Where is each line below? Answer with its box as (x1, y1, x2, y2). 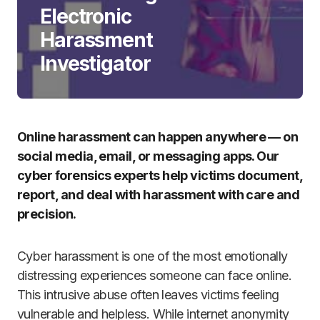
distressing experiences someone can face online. (17, 268, 292, 283)
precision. (17, 206, 76, 221)
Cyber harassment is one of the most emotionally (17, 249, 288, 264)
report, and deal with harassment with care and (17, 187, 300, 202)
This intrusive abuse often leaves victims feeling (17, 287, 279, 302)
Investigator (40, 51, 151, 76)
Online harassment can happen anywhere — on (17, 129, 299, 144)
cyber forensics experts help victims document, (17, 168, 303, 183)
